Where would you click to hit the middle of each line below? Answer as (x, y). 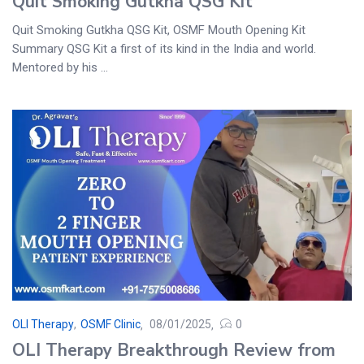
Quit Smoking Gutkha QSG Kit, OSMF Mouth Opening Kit (159, 30)
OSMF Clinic (110, 325)
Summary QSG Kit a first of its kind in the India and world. (164, 49)
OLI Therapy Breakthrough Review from (174, 351)
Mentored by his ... (60, 68)
